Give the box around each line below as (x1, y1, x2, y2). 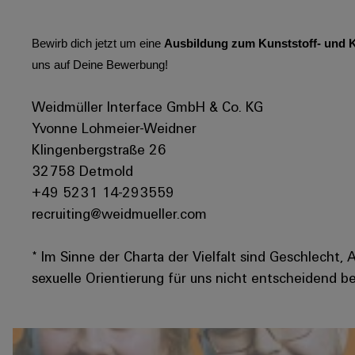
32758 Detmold (32, 161, 133, 179)
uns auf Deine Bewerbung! (32, 58, 168, 71)
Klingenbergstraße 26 (32, 139, 166, 158)
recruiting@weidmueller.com (32, 204, 207, 222)
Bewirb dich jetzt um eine (32, 36, 164, 50)
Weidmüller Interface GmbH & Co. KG (32, 97, 263, 115)
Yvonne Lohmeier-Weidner (32, 118, 197, 136)
